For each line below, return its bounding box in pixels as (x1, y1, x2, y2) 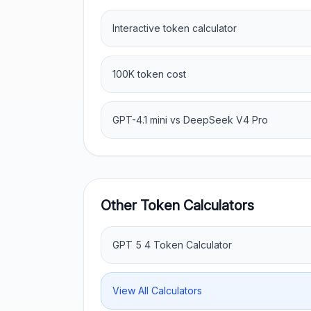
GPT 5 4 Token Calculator (112, 239, 232, 251)
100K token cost (112, 68, 186, 80)
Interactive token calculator (112, 22, 237, 34)
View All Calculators (112, 285, 202, 296)
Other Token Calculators (101, 197, 254, 214)
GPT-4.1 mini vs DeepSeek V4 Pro (112, 114, 268, 126)
